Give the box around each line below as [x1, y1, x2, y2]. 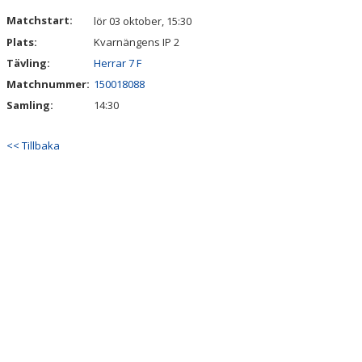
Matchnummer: [6, 77, 92, 91]
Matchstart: [6, 13, 73, 27]
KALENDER [10, 2, 60, 16]
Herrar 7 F [94, 56, 141, 70]
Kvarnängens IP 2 [94, 35, 179, 49]
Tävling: [6, 56, 50, 70]
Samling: [6, 98, 53, 112]
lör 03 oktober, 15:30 [94, 14, 192, 28]
